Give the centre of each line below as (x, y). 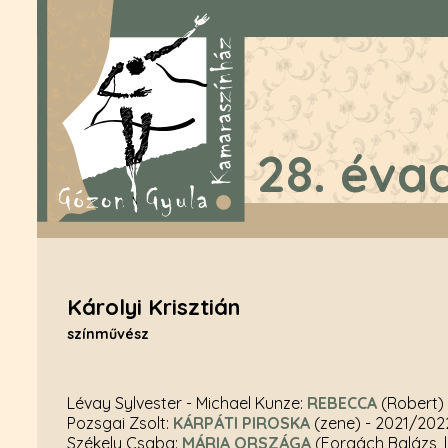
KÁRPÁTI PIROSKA (241, 422)
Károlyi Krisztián (153, 306)
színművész (108, 333)
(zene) (337, 422)
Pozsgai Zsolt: (120, 422)
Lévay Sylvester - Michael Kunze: (187, 402)
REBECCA (342, 402)
